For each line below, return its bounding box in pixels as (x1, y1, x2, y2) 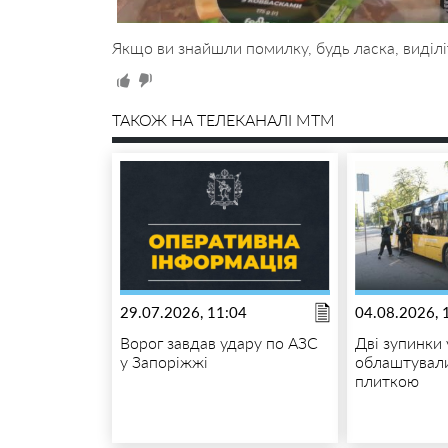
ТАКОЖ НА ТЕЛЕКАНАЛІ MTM (111, 109, 335, 129)
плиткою (355, 370, 420, 390)
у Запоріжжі (119, 351, 208, 371)
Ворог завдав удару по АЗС (119, 332, 318, 352)
